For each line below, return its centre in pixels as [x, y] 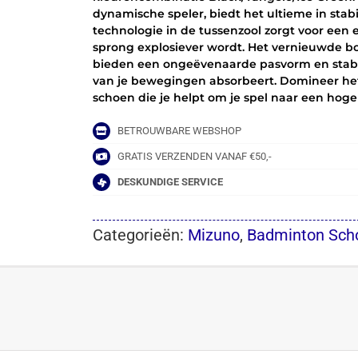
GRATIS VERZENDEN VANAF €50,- [195, 156]
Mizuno [214, 235]
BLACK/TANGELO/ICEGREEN [214, 29]
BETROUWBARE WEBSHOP [180, 130]
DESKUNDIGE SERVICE [171, 181]
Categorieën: [141, 235]
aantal [156, 46]
